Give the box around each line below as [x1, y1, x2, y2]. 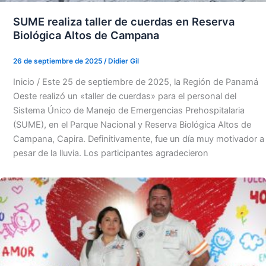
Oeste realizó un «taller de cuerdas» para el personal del [12, 91, 236, 102]
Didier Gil [107, 56, 139, 65]
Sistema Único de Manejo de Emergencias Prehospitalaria [12, 105, 245, 116]
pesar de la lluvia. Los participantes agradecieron [12, 148, 208, 159]
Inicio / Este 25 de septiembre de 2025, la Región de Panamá [12, 77, 258, 88]
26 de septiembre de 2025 [12, 56, 104, 65]
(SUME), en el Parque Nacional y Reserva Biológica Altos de [12, 119, 251, 131]
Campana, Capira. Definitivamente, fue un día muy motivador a [12, 134, 264, 145]
